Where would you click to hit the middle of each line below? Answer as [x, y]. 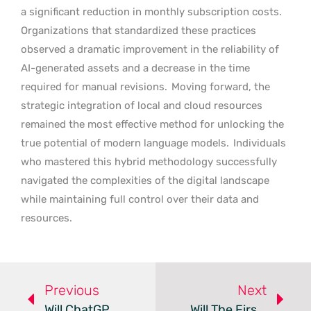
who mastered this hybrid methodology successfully [149, 161]
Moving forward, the [221, 86]
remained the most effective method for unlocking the [152, 124]
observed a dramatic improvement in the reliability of [150, 49]
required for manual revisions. [95, 86]
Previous [72, 290]
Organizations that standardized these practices [138, 30]
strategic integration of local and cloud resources [142, 105]
